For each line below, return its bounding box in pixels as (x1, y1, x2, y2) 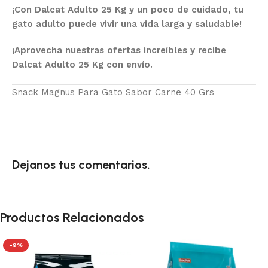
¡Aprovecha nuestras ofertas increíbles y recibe (12, 45, 226, 56)
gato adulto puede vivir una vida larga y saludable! (12, 19, 242, 30)
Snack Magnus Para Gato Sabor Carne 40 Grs (12, 87, 214, 98)
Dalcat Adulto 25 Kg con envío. (12, 59, 153, 71)
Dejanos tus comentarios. (12, 157, 150, 172)
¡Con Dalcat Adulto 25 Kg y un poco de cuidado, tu (12, 4, 243, 16)
